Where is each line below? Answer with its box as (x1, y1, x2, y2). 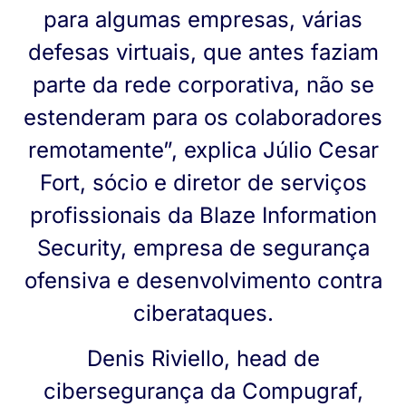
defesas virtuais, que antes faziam (27, 38, 379, 65)
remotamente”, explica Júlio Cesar (27, 136, 379, 163)
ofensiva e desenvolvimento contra (24, 266, 382, 294)
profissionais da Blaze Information (29, 201, 377, 228)
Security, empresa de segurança (36, 234, 370, 261)
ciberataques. (132, 299, 274, 326)
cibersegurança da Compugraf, (43, 377, 363, 404)
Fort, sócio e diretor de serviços (39, 169, 367, 196)
